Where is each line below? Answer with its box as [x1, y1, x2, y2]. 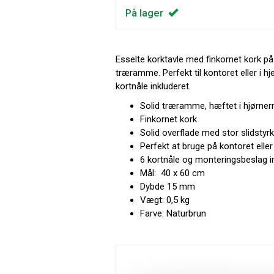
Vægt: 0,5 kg [140, 194, 190, 206]
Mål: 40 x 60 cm [140, 168, 205, 179]
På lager [125, 7, 168, 19]
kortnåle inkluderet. [116, 81, 191, 92]
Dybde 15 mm [140, 181, 195, 192]
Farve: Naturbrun [140, 208, 213, 219]
